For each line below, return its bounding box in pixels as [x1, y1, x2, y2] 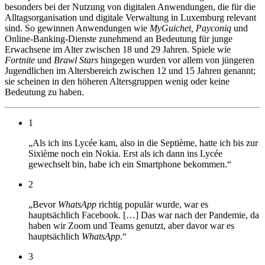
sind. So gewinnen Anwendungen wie [5, 22, 150, 33]
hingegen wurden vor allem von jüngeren [98, 54, 254, 65]
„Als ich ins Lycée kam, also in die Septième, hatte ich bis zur [28, 137, 258, 148]
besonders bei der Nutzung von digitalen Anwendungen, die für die [5, 1, 256, 12]
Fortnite [5, 54, 35, 65]
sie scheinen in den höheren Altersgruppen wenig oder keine [5, 76, 230, 86]
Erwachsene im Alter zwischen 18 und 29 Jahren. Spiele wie [5, 44, 231, 54]
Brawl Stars [54, 54, 98, 65]
